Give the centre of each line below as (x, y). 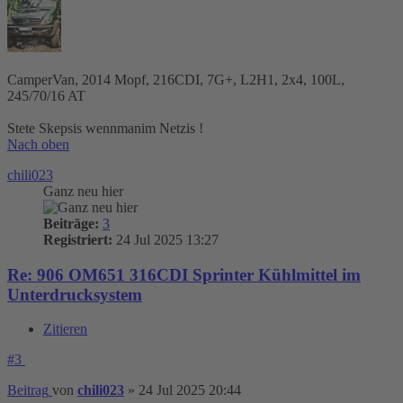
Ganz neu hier (83, 191)
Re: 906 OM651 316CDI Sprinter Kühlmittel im (184, 274)
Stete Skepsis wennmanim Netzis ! (105, 128)
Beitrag (28, 390)
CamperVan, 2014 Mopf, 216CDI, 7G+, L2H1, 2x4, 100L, (176, 79)
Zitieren (65, 329)
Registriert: (78, 239)
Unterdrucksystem (75, 294)
